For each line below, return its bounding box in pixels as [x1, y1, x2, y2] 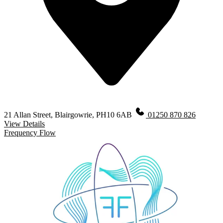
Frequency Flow [4, 128, 56, 137]
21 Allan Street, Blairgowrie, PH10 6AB [4, 110, 134, 119]
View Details [4, 119, 45, 128]
